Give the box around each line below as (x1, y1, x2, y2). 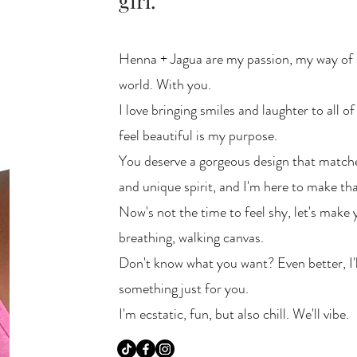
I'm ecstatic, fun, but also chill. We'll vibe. (119, 303, 350, 324)
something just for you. (119, 277, 249, 299)
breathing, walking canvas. (119, 226, 265, 248)
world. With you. (119, 73, 212, 95)
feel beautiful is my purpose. (119, 124, 278, 146)
